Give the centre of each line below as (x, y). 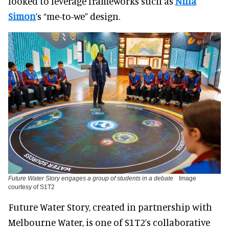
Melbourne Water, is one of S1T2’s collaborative (109, 222)
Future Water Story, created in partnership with (110, 207)
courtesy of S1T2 (31, 187)
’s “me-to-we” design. (78, 16)
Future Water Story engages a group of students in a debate (91, 178)
